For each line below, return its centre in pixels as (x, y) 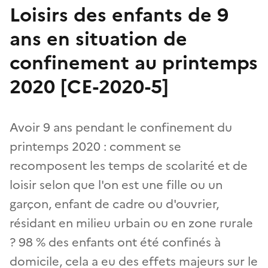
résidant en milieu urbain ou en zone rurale (131, 223)
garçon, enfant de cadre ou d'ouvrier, (114, 204)
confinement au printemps (134, 63)
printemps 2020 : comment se (95, 146)
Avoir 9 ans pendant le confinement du (121, 127)
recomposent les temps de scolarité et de (129, 165)
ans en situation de (98, 39)
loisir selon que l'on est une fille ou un (116, 185)
